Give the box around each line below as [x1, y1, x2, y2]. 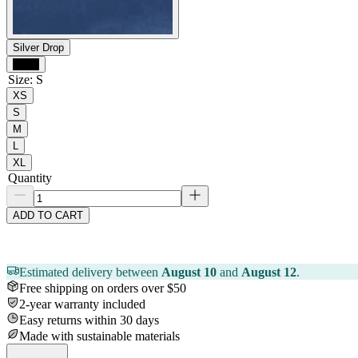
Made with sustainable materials [19, 328, 180, 343]
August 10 [161, 265, 217, 279]
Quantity [8, 170, 52, 185]
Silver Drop [13, 41, 64, 54]
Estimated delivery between [19, 265, 158, 279]
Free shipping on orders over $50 [19, 280, 186, 295]
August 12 [241, 265, 296, 279]
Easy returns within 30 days [19, 312, 159, 327]
